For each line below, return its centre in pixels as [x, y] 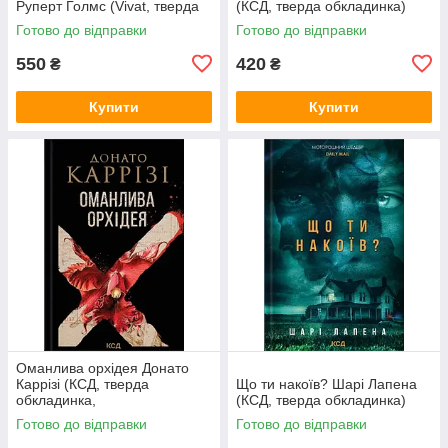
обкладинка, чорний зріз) [97, 21]
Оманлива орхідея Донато [102, 367]
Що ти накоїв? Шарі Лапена [326, 383]
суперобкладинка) [75, 415]
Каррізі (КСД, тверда [82, 383]
